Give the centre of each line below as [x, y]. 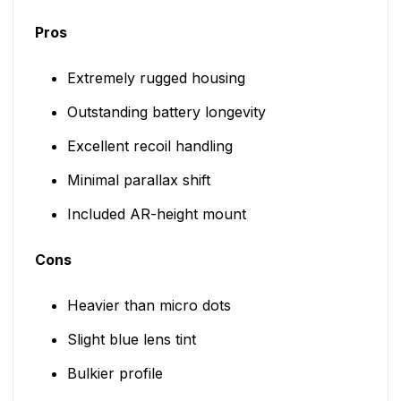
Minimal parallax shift [138, 179]
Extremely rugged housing [156, 77]
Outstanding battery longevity [166, 111]
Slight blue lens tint [131, 339]
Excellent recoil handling [149, 145]
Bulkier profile [115, 373]
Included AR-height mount [156, 213]
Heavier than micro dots [149, 305]
